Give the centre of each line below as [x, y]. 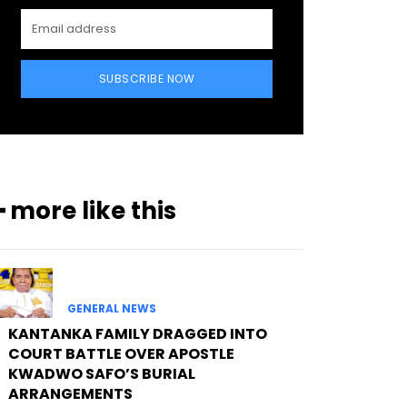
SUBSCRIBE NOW [147, 79]
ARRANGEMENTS [70, 394]
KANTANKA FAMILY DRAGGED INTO [137, 334]
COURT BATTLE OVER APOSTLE [121, 354]
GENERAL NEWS [111, 309]
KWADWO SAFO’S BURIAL [101, 374]
